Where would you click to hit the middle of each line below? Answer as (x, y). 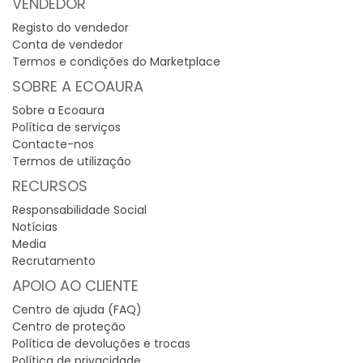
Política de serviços (66, 127)
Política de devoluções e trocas (101, 344)
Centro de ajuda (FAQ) (77, 310)
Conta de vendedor (68, 45)
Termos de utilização (72, 161)
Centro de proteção (69, 327)
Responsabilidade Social (79, 210)
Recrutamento (54, 261)
